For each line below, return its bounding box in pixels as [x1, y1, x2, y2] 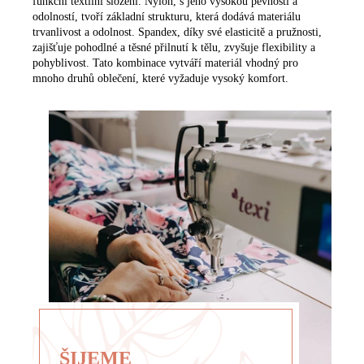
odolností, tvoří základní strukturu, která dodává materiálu [32, 10, 301, 23]
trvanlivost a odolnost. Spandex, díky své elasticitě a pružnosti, [32, 25, 322, 38]
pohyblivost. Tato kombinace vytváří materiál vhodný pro [32, 56, 298, 69]
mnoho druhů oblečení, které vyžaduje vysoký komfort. [32, 71, 288, 84]
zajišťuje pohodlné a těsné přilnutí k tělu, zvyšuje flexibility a [32, 41, 315, 54]
